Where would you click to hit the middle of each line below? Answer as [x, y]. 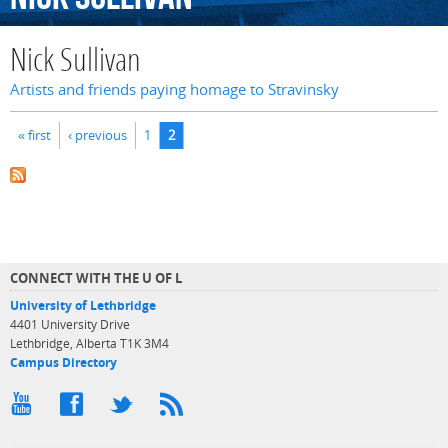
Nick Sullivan [75, 63]
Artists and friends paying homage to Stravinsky [174, 90]
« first [34, 134]
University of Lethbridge [83, 305]
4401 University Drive [70, 324]
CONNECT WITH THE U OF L [96, 277]
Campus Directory [63, 362]
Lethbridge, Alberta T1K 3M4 [89, 343]
